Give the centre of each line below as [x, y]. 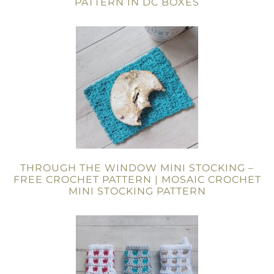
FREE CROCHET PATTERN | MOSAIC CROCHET [137, 180]
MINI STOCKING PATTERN [137, 191]
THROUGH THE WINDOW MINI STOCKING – [137, 168]
